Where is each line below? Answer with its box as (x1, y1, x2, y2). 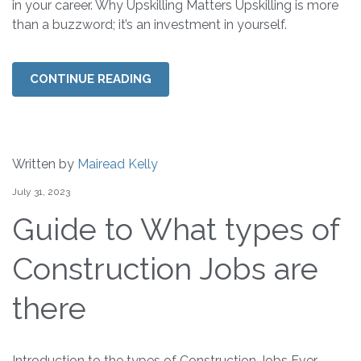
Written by (12, 156, 77, 172)
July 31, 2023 (12, 186, 70, 198)
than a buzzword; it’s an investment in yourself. (12, 17, 287, 33)
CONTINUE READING (30, 72, 151, 87)
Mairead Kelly (77, 156, 158, 172)
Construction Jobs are (12, 251, 318, 288)
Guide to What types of (12, 211, 339, 248)
